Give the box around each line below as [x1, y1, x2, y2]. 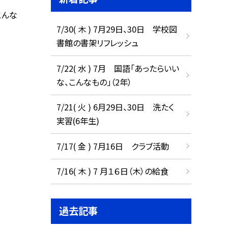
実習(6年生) [56, 115, 99, 127]
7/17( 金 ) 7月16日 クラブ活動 [56, 139, 169, 152]
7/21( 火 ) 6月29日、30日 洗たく [56, 101, 174, 113]
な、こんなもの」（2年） [56, 75, 132, 88]
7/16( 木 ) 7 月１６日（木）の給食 [56, 165, 168, 178]
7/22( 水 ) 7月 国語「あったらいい [56, 62, 179, 74]
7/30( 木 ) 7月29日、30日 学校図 [56, 23, 177, 36]
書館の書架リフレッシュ [56, 37, 138, 49]
